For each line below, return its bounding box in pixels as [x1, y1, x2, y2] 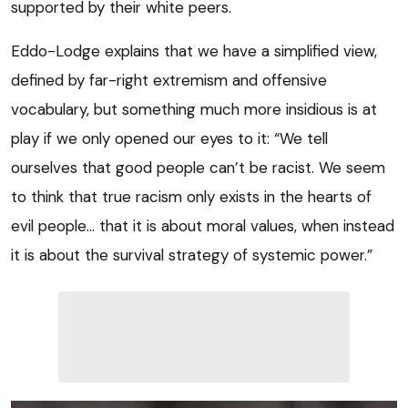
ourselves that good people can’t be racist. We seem [11, 157, 385, 178]
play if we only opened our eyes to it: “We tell [11, 127, 328, 148]
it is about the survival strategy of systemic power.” [11, 244, 372, 265]
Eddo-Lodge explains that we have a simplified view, [11, 40, 377, 61]
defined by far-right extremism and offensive [11, 69, 327, 90]
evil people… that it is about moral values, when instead [11, 215, 394, 236]
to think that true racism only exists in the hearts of [11, 186, 372, 207]
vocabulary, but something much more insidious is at [11, 98, 377, 119]
